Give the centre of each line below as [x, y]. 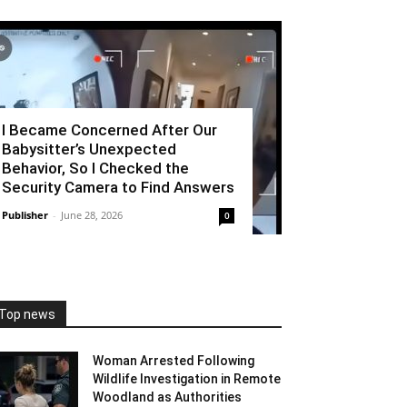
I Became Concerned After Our [109, 130]
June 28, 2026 [92, 215]
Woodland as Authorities [167, 397]
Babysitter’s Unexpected [89, 149]
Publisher [25, 215]
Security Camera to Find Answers [118, 187]
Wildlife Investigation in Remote [187, 379]
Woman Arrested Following [174, 361]
